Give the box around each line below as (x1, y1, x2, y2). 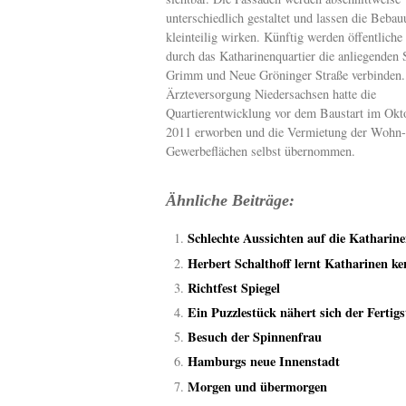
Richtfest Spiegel (188, 277, 280, 297)
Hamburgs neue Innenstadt (188, 352, 340, 372)
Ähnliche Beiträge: (166, 191, 295, 210)
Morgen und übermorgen (188, 376, 327, 396)
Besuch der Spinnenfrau (188, 327, 322, 347)
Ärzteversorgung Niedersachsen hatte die (166, 85, 376, 103)
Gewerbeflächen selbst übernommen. (166, 142, 355, 160)
